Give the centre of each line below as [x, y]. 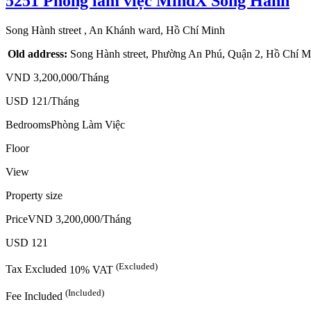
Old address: [37, 54]
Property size [34, 196]
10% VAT [93, 269]
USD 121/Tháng [42, 101]
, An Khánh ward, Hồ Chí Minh [154, 31]
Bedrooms [28, 125]
